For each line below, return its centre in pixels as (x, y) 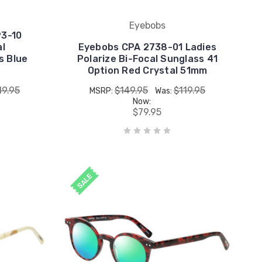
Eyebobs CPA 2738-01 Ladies (147, 47)
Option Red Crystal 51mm (147, 70)
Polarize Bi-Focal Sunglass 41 (147, 58)
